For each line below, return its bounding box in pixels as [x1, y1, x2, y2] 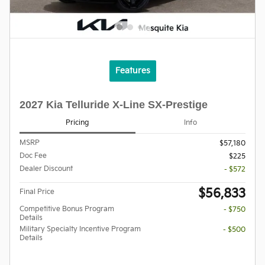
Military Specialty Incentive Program [20, 225, 141, 234]
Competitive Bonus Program [20, 205, 114, 214]
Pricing [66, 118, 89, 127]
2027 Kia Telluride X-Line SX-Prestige [20, 98, 208, 111]
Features [115, 65, 150, 76]
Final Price [20, 188, 54, 197]
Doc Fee [20, 151, 47, 161]
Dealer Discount [20, 164, 73, 174]
